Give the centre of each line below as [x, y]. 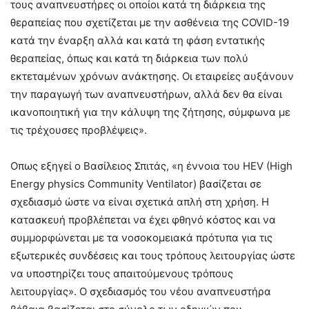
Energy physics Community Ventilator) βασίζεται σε [136, 183]
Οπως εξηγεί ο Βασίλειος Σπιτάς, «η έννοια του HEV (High [151, 166]
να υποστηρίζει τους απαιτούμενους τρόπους [122, 273]
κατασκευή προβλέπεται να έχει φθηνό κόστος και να [143, 219]
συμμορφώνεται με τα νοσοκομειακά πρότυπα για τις [141, 237]
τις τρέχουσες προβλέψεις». [79, 130]
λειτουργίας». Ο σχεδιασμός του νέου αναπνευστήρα [141, 291]
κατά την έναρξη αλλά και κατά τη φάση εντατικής [138, 40]
